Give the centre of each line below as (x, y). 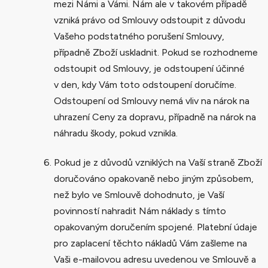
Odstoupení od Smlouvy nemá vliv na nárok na (152, 100)
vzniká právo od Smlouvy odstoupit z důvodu (150, 20)
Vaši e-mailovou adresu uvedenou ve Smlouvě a (155, 259)
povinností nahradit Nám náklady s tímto (140, 211)
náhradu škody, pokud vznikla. (116, 133)
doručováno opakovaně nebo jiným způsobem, (154, 178)
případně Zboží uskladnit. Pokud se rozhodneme (156, 52)
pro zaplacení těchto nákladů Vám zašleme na (150, 243)
